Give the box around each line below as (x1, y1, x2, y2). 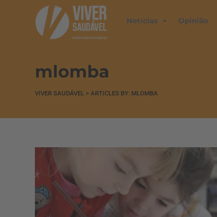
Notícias (126, 16, 158, 25)
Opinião (178, 16, 208, 25)
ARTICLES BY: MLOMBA (91, 90, 158, 97)
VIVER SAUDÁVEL (35, 90, 84, 97)
